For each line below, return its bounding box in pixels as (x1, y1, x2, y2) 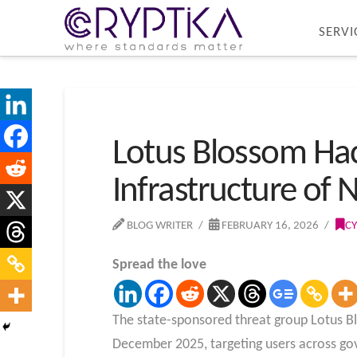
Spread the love (112, 257, 206, 273)
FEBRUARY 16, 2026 (219, 219, 320, 232)
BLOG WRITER (124, 219, 193, 232)
